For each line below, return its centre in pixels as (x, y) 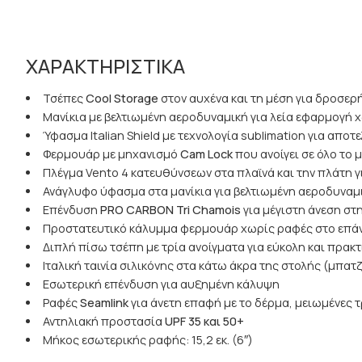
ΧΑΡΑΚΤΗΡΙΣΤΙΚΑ (105, 65)
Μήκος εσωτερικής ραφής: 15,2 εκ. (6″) (147, 339)
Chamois (215, 209)
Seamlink (104, 302)
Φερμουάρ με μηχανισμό (111, 154)
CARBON (148, 209)
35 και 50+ (215, 321)
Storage (135, 98)
